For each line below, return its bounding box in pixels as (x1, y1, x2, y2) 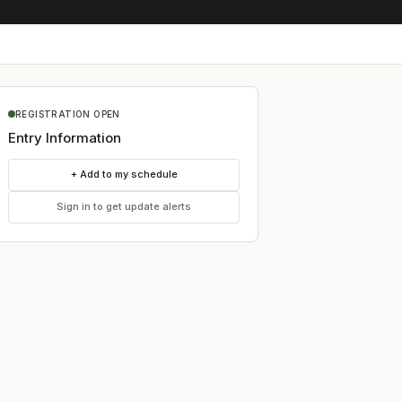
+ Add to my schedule (70, 168, 178, 180)
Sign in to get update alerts (57, 200, 191, 213)
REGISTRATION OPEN (15, 108, 120, 119)
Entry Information (8, 128, 121, 146)
